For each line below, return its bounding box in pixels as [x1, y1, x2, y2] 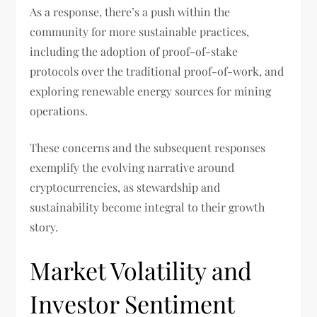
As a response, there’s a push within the [30, 4, 231, 20]
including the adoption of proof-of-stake [30, 44, 238, 59]
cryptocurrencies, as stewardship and [30, 180, 221, 195]
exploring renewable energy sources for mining [30, 83, 272, 99]
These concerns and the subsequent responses [30, 140, 266, 156]
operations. [30, 103, 88, 119]
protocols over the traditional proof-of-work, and [30, 64, 284, 79]
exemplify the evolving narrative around [30, 160, 235, 175]
